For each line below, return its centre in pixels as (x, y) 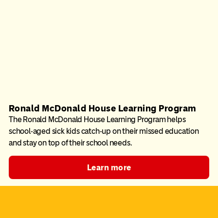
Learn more (109, 168)
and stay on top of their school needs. (70, 143)
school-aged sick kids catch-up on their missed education (104, 131)
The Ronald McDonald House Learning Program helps (97, 119)
